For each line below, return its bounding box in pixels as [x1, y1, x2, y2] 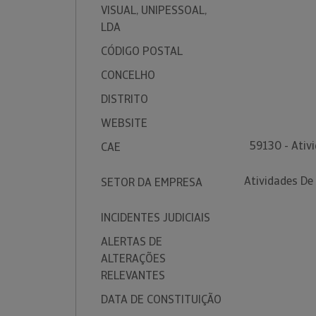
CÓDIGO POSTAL [101, 44, 183, 59]
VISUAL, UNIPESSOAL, [101, 3, 207, 18]
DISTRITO [101, 92, 148, 107]
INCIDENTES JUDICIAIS [101, 210, 210, 225]
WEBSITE [101, 116, 147, 130]
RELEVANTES [101, 268, 165, 283]
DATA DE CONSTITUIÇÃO [101, 292, 221, 307]
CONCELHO [101, 68, 155, 83]
